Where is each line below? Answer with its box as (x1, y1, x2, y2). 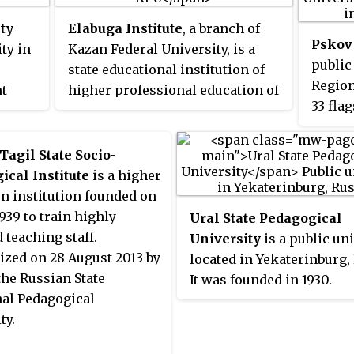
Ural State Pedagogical (190, 210, 342, 227)
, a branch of (183, 21, 260, 37)
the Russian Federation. (68, 103, 218, 119)
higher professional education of (68, 82, 279, 99)
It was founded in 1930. (190, 272, 332, 288)
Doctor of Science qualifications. (68, 11, 275, 28)
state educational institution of (68, 62, 265, 78)
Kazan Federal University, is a (68, 41, 255, 58)
